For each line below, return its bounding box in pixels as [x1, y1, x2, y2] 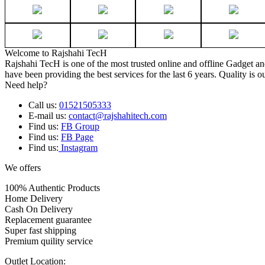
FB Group [61, 121, 99, 132]
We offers [5, 163, 41, 173]
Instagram [59, 143, 98, 153]
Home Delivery [5, 193, 63, 204]
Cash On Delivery [5, 204, 73, 215]
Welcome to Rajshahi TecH [5, 48, 107, 59]
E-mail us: [28, 111, 69, 121]
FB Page [61, 132, 93, 143]
